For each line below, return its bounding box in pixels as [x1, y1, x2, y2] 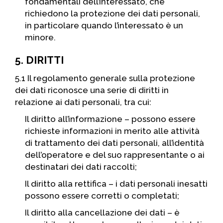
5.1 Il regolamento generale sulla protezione [15, 73, 195, 83]
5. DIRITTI [15, 54, 64, 66]
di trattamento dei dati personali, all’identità [25, 138, 204, 148]
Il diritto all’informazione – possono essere [25, 114, 196, 124]
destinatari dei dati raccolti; [25, 162, 137, 172]
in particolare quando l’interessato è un [25, 20, 183, 30]
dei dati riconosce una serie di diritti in [15, 85, 169, 95]
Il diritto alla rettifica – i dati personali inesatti [25, 179, 208, 189]
